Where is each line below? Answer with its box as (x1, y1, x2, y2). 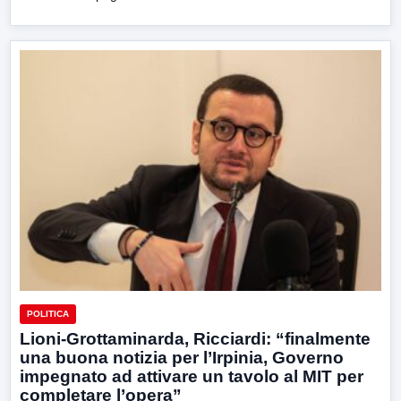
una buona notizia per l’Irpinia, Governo (20, 348, 344, 368)
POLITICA (27, 309, 69, 320)
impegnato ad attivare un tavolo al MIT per (20, 367, 363, 387)
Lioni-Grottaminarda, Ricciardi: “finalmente (20, 329, 371, 349)
